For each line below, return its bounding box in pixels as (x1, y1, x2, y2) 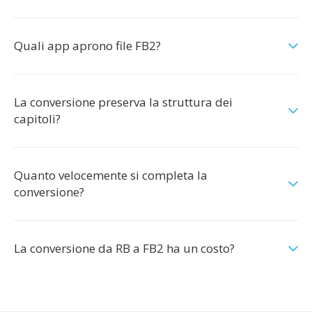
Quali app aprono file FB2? (14, 38, 161, 54)
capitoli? (14, 111, 61, 127)
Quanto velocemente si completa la (14, 167, 208, 183)
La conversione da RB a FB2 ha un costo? (14, 240, 235, 256)
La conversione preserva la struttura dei (14, 94, 233, 110)
